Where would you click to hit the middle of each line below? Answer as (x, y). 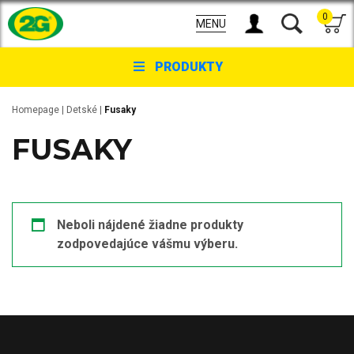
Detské (82, 110)
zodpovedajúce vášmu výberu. (147, 244)
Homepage (36, 110)
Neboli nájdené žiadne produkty (150, 225)
